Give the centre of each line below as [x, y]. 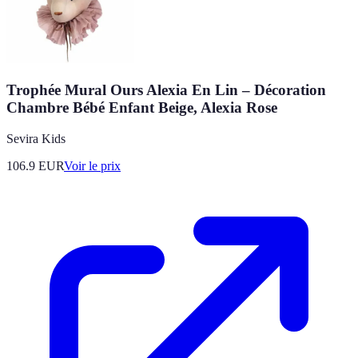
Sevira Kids [36, 138]
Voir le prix [92, 165]
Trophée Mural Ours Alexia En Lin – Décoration [166, 90]
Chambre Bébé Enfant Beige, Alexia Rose [142, 107]
